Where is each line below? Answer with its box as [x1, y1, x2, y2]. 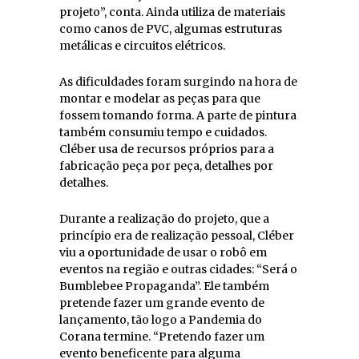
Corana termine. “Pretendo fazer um [59, 329, 264, 344]
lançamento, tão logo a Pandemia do [59, 312, 262, 327]
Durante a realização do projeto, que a [59, 211, 269, 226]
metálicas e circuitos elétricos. [59, 38, 225, 53]
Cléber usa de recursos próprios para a [59, 141, 274, 156]
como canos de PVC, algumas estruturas [59, 21, 282, 36]
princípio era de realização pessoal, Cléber [59, 228, 294, 243]
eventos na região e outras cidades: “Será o [59, 261, 297, 276]
